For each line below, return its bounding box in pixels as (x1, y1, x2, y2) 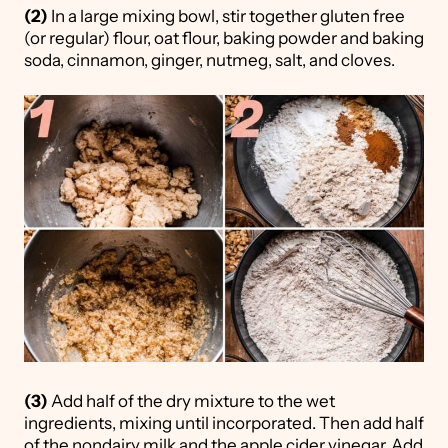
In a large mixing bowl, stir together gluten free (48, 6, 405, 27)
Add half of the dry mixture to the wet (48, 391, 335, 412)
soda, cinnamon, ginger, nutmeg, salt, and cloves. (24, 50, 398, 71)
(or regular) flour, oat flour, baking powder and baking (24, 28, 424, 49)
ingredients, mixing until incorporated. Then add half (24, 413, 424, 434)
